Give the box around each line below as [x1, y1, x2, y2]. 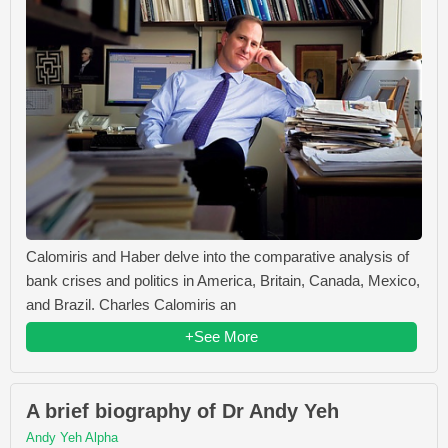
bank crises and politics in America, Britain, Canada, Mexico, [26, 272, 420, 290]
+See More [185, 328, 258, 346]
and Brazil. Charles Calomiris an [26, 296, 236, 314]
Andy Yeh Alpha [26, 430, 118, 446]
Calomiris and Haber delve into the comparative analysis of [26, 248, 409, 266]
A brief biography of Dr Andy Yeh [26, 400, 339, 423]
